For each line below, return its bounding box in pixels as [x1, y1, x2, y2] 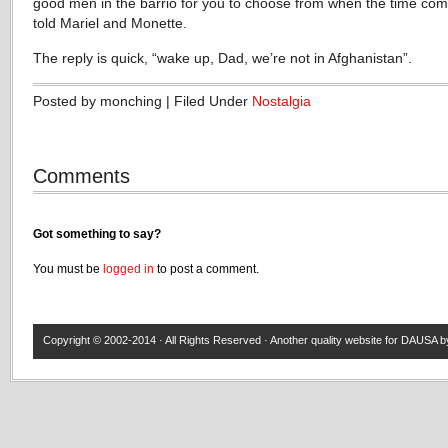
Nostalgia [252, 93, 311, 109]
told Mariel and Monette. [33, 15, 187, 31]
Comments [33, 165, 130, 187]
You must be [33, 262, 103, 276]
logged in [103, 262, 154, 276]
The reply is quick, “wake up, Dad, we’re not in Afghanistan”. [33, 50, 412, 66]
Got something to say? [33, 227, 161, 241]
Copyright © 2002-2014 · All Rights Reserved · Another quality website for [43, 334, 401, 346]
